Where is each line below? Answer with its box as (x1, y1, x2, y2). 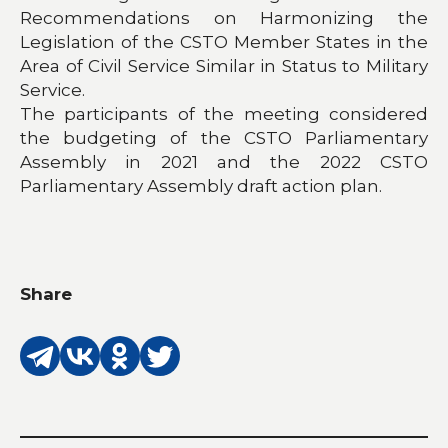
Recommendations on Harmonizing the (20, 7, 428, 28)
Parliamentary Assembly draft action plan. (20, 175, 382, 196)
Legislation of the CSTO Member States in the (20, 31, 428, 52)
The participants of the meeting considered (20, 103, 428, 124)
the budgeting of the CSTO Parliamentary (20, 127, 428, 148)
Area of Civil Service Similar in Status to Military (20, 55, 428, 76)
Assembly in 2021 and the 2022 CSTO (20, 151, 428, 172)
